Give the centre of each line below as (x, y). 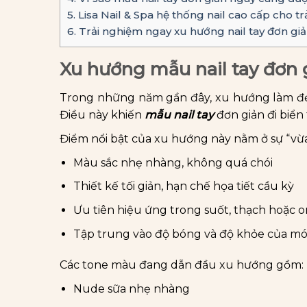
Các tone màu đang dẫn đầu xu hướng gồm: (182, 265)
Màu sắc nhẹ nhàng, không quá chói (173, 162)
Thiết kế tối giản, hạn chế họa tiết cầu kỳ (184, 186)
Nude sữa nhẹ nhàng (132, 289)
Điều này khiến (102, 114)
